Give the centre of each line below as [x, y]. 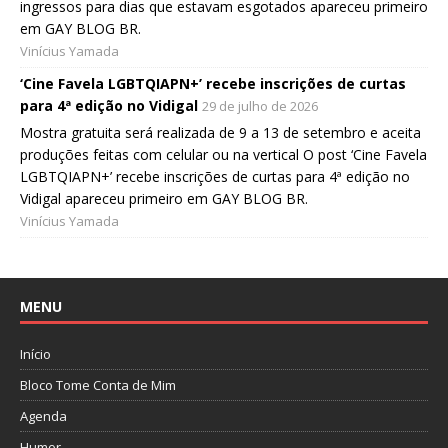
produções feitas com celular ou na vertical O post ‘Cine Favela [223, 155]
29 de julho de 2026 [260, 106]
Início [35, 354]
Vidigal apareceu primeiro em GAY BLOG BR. [164, 199]
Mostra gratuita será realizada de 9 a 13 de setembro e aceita [220, 133]
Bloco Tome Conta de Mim [98, 385]
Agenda [43, 416]
